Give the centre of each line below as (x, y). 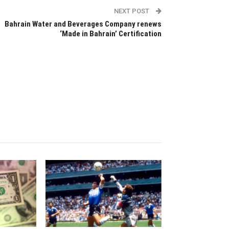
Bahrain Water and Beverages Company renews (83, 24)
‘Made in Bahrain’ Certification (110, 33)
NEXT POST (132, 11)
